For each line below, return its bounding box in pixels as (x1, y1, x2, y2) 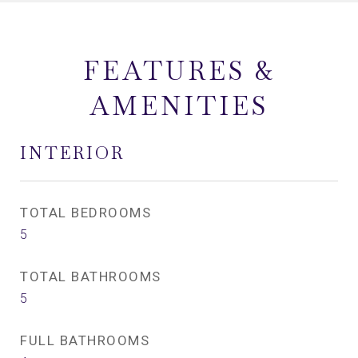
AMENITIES (89, 89, 268, 122)
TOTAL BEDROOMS (20, 205, 151, 221)
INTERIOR (20, 142, 125, 164)
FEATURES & (82, 54, 276, 87)
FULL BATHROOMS (20, 332, 149, 348)
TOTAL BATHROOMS (20, 268, 161, 284)
